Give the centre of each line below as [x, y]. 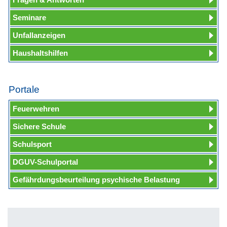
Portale [24, 89]
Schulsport [32, 144]
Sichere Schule [39, 126]
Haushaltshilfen [40, 53]
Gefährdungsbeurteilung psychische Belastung [96, 179]
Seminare [29, 17]
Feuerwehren [36, 108]
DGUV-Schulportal [45, 162]
